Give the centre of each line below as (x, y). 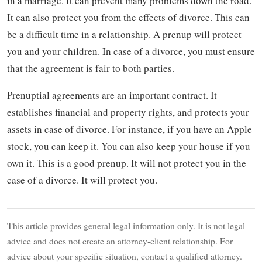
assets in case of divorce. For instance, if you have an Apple (130, 129)
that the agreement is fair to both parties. (91, 68)
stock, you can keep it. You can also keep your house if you (129, 146)
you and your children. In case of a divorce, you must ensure (131, 51)
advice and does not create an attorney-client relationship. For (120, 240)
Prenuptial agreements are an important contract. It (112, 95)
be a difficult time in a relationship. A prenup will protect (124, 34)
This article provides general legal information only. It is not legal (126, 225)
